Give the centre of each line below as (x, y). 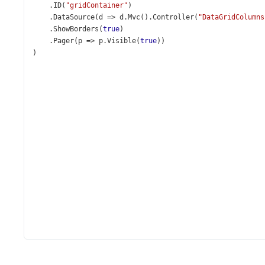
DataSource (74, 17)
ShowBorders (76, 29)
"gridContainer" (97, 5)
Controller (173, 17)
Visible (122, 41)
